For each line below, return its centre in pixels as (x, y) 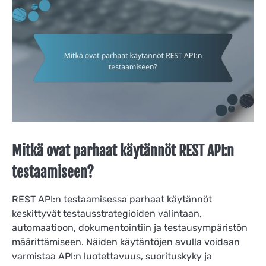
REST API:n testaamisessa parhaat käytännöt (112, 199)
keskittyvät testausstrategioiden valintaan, (107, 213)
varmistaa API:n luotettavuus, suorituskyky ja (112, 256)
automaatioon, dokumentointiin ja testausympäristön (130, 227)
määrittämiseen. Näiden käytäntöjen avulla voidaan (126, 242)
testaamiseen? (53, 172)
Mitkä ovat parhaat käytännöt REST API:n (123, 151)
